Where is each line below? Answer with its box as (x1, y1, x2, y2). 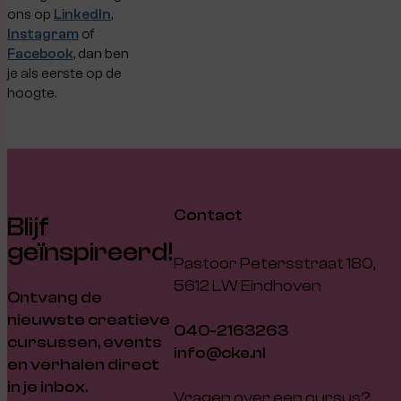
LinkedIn (54, 6, 111, 23)
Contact (174, 205, 243, 225)
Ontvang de (7, 287, 102, 307)
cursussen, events (7, 332, 162, 352)
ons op (7, 6, 54, 23)
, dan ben (73, 46, 129, 63)
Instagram (7, 26, 79, 43)
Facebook (7, 46, 73, 63)
